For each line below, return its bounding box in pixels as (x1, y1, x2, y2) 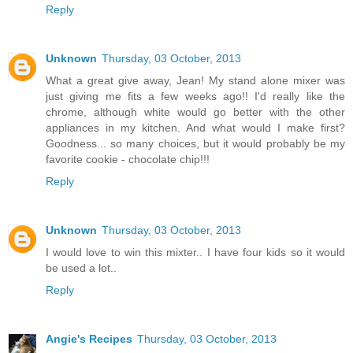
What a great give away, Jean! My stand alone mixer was (46, 74, 345, 87)
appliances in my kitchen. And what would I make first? (46, 121, 345, 135)
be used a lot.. (46, 262, 117, 275)
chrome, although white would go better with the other (46, 106, 345, 119)
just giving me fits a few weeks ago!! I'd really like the (46, 90, 345, 103)
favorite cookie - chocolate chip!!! (46, 153, 210, 166)
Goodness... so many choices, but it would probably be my (46, 137, 345, 150)
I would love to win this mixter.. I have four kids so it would (46, 246, 345, 259)
